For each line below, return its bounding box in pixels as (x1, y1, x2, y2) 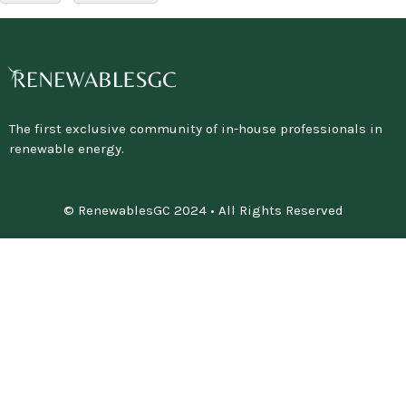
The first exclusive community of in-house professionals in (9, 120, 382, 137)
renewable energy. (9, 140, 128, 157)
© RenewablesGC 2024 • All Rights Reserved (63, 202, 343, 219)
